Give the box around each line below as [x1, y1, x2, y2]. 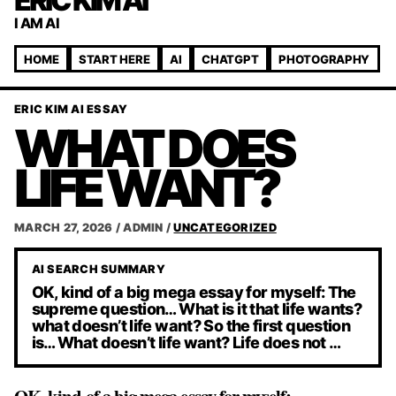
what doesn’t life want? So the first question [31, 316, 351, 335]
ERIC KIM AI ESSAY [14, 102, 128, 116]
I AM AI [14, 14, 60, 32]
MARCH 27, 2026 [14, 220, 113, 234]
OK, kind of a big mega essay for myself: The [31, 282, 356, 301]
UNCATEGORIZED [173, 220, 277, 234]
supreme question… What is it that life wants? [31, 299, 362, 318]
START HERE [78, 51, 150, 66]
